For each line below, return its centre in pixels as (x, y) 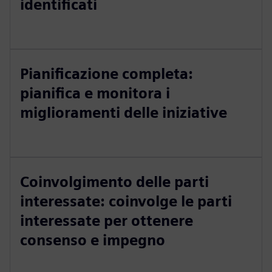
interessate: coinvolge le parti (126, 201)
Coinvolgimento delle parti (114, 182)
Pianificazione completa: (107, 74)
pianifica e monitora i (95, 93)
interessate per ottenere (107, 221)
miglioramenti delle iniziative (124, 113)
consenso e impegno (93, 240)
